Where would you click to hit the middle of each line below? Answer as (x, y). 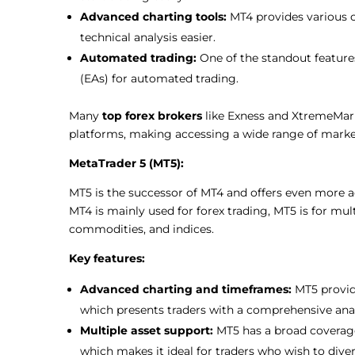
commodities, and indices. (141, 229)
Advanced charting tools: (155, 16)
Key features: (107, 258)
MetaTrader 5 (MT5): (126, 163)
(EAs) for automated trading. (161, 78)
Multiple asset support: (148, 330)
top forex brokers (152, 115)
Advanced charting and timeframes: (187, 289)
